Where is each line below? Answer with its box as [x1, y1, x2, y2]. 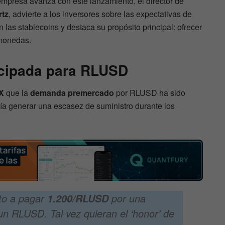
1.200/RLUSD [47, 191, 108, 205]
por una [108, 190, 146, 205]
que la [4, 87, 30, 99]
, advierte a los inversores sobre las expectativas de [9, 8, 192, 20]
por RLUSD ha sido [114, 87, 185, 99]
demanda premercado [30, 87, 114, 99]
